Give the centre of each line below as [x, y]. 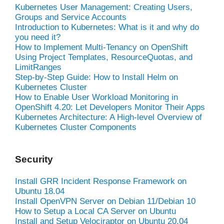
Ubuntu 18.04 [40, 191]
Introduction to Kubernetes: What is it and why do [107, 27]
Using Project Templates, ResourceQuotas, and [104, 57]
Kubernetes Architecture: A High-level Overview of [108, 117]
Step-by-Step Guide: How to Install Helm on [96, 77]
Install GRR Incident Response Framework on [101, 181]
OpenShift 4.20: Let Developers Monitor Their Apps [110, 107]
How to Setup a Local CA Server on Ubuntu [95, 211]
